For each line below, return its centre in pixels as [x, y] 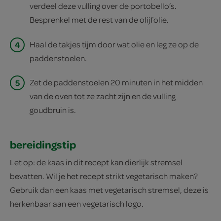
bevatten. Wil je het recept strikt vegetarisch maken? [104, 176]
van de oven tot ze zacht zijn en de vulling [103, 96]
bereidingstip [43, 144]
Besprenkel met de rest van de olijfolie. [99, 20]
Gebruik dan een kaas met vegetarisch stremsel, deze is [109, 189]
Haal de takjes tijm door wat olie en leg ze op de [114, 44]
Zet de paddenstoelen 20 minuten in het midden [116, 82]
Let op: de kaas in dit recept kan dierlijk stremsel [96, 162]
